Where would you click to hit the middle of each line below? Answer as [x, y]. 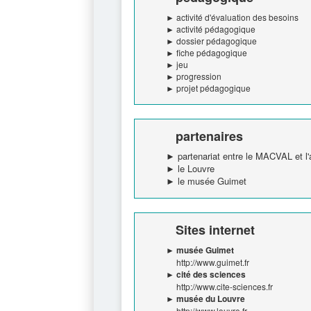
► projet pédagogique [208, 87]
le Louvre [196, 168]
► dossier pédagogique [211, 40]
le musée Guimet [212, 180]
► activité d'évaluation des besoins [232, 17]
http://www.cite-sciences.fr [225, 286]
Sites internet [215, 229]
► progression [194, 76]
